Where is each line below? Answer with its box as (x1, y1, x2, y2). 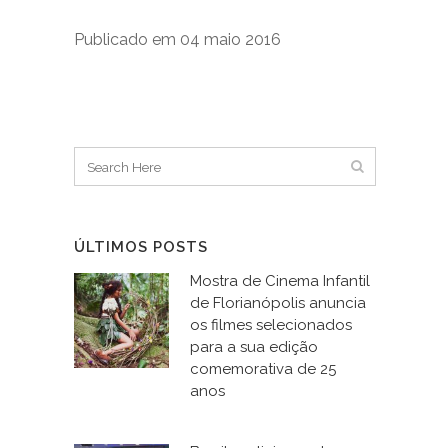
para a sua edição (190, 338, 318, 357)
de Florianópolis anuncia (190, 294, 366, 313)
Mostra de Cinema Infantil (190, 272, 370, 291)
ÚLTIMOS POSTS (74, 238, 208, 257)
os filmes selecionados (190, 316, 352, 335)
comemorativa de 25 (190, 360, 336, 379)
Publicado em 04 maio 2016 (74, 30, 281, 50)
